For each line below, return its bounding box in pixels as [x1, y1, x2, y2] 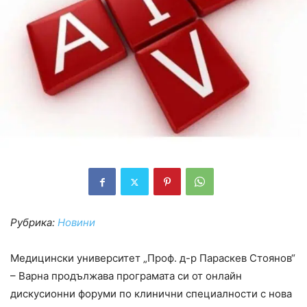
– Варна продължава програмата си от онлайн [10, 269, 242, 283]
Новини [58, 216, 95, 230]
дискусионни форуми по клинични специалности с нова [10, 287, 292, 301]
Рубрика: [10, 216, 58, 230]
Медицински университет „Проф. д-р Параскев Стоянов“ [10, 251, 295, 265]
